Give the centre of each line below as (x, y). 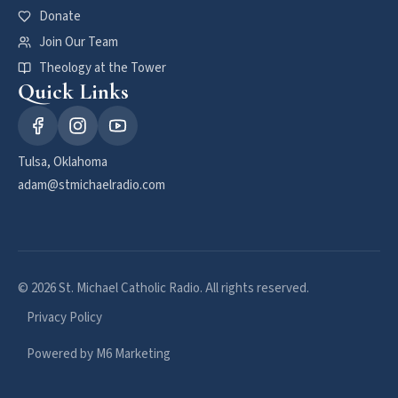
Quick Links (73, 92)
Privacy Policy (64, 318)
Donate (60, 16)
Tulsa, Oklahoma (63, 162)
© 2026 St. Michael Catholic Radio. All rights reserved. (163, 288)
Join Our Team (78, 42)
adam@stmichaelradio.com (92, 185)
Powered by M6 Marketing (99, 354)
